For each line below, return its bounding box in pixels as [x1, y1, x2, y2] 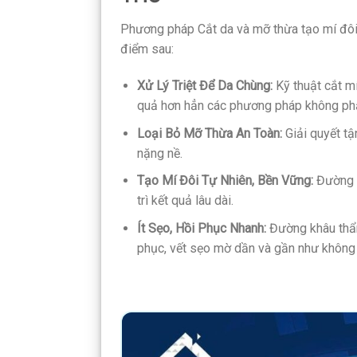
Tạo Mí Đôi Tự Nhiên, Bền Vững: [136, 173, 316, 189]
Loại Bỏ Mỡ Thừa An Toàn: [136, 125, 282, 141]
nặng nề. [136, 145, 182, 161]
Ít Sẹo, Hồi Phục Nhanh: [136, 220, 266, 236]
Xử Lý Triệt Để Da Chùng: [136, 78, 273, 94]
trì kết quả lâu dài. [136, 193, 233, 209]
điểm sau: [120, 41, 174, 57]
